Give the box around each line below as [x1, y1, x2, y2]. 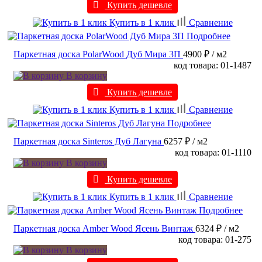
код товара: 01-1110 [175, 147, 251, 158]
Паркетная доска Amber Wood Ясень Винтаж [13, 223, 193, 234]
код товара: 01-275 [178, 235, 251, 245]
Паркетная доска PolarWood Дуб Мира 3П [13, 49, 181, 60]
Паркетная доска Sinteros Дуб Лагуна [13, 136, 161, 147]
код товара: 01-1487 [174, 60, 251, 71]
